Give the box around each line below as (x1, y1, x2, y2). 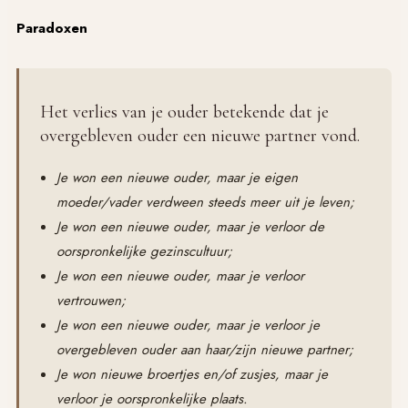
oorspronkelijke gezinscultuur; (56, 241, 232, 262)
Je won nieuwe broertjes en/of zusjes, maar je (56, 364, 328, 385)
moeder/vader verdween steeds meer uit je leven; (56, 192, 354, 213)
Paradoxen (16, 18, 87, 39)
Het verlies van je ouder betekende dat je (39, 101, 329, 124)
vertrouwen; (56, 291, 126, 311)
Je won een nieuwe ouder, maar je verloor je (56, 315, 320, 336)
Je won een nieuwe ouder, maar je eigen (56, 168, 298, 189)
